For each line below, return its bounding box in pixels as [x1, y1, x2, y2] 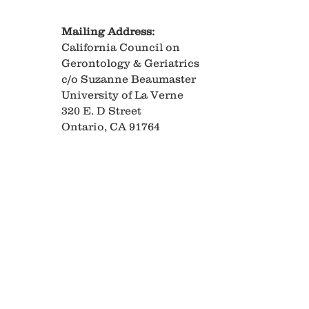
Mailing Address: [61, 25, 154, 37]
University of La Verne [61, 88, 183, 101]
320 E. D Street [61, 104, 141, 117]
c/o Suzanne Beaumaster [61, 72, 196, 85]
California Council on [61, 41, 180, 53]
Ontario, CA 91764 [61, 120, 160, 132]
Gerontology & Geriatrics [61, 57, 199, 69]
